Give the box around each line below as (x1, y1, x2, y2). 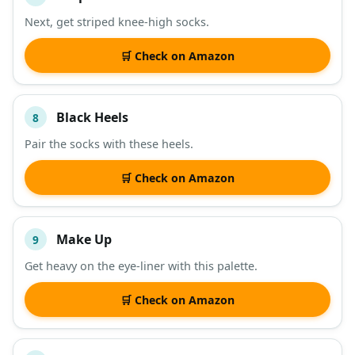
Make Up (56, 230, 112, 248)
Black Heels (56, 108, 128, 126)
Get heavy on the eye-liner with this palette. (25, 258, 258, 274)
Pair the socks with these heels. (25, 136, 193, 152)
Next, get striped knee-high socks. (25, 14, 209, 30)
